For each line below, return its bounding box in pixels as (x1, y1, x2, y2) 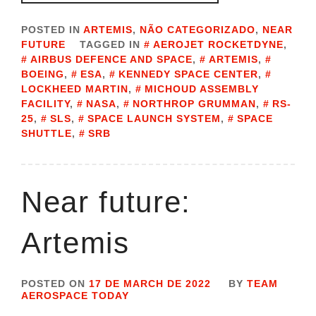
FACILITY (21, 98, 70, 110)
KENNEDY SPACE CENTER (119, 68, 258, 80)
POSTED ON (21, 278, 89, 290)
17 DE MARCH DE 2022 (89, 278, 211, 290)
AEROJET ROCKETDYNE (153, 39, 284, 51)
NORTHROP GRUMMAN (133, 98, 256, 110)
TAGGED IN (80, 39, 144, 51)
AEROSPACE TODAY (21, 290, 129, 302)
